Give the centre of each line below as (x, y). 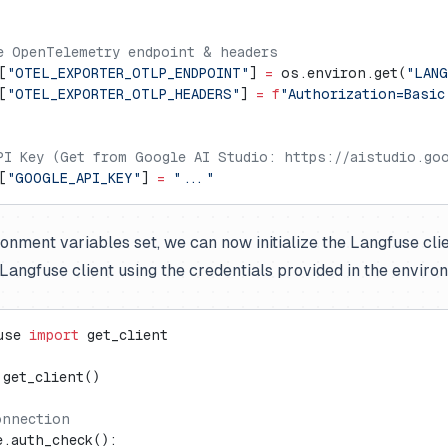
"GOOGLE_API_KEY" (74, 178)
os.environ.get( (339, 73)
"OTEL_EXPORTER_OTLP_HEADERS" (123, 94)
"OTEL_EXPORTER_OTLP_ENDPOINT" (128, 73)
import (54, 335)
